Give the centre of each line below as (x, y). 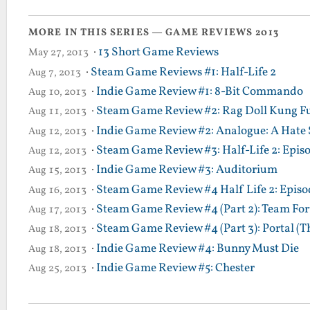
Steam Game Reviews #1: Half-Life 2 (183, 72)
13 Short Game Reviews (158, 53)
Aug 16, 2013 (57, 190)
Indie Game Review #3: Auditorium (186, 171)
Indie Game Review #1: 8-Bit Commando (199, 92)
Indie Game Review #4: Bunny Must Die (197, 249)
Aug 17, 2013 (57, 209)
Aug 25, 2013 (57, 268)
